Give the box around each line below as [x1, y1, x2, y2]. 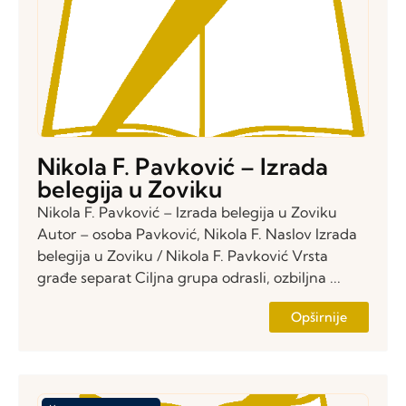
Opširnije [291, 308, 347, 325]
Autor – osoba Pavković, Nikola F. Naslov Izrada [37, 225, 357, 244]
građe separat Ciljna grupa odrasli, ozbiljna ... [37, 268, 341, 287]
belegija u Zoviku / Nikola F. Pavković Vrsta [37, 246, 328, 266]
